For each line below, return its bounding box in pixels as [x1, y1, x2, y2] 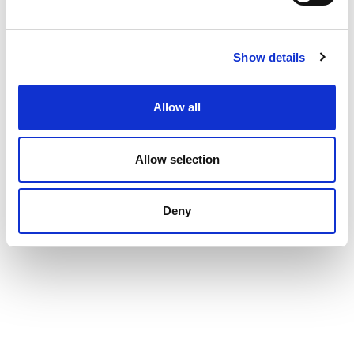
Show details [233, 50, 306, 64]
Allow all [153, 100, 201, 114]
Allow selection [134, 152, 220, 166]
